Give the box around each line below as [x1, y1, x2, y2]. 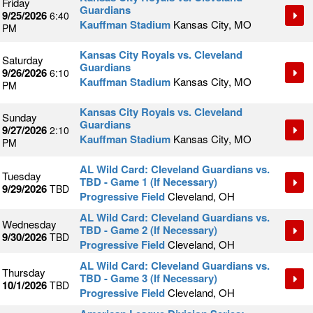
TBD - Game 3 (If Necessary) [80, 270, 217, 286]
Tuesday [2, 168, 41, 184]
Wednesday [2, 217, 57, 232]
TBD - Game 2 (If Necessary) [80, 222, 217, 238]
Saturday [2, 52, 43, 68]
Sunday [2, 110, 37, 125]
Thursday [2, 265, 45, 280]
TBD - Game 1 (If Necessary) [80, 174, 217, 190]
